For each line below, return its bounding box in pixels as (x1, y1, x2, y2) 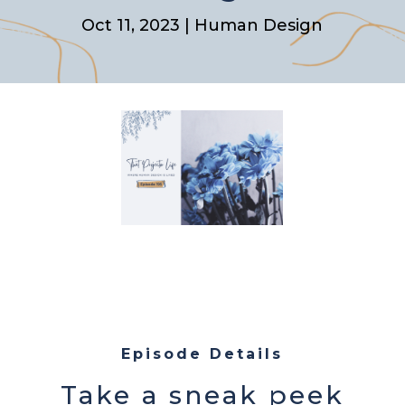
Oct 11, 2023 (81, 15, 181, 35)
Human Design (194, 15, 324, 35)
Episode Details (121, 345, 284, 363)
